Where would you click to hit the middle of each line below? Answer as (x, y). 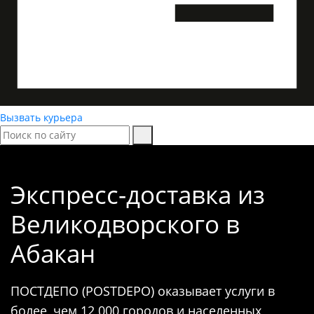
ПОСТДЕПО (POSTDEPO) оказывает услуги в (143, 291)
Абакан (53, 254)
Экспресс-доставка (124, 195)
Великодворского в (125, 224)
